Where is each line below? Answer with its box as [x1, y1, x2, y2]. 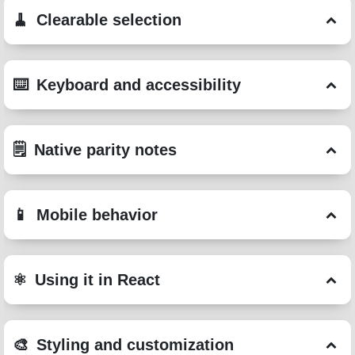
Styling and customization [36, 336, 234, 353]
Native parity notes [34, 141, 177, 158]
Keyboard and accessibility [36, 76, 241, 94]
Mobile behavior [36, 206, 158, 223]
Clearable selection [36, 11, 181, 29]
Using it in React [35, 271, 160, 288]
